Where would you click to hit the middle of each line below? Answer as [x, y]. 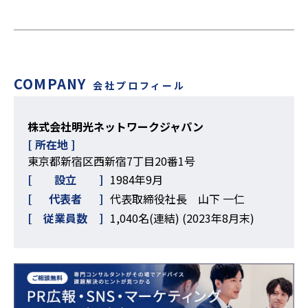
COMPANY [50, 83]
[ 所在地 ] [51, 144]
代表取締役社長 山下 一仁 [178, 198]
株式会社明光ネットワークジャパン [115, 126]
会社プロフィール [139, 85]
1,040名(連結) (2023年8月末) [183, 218]
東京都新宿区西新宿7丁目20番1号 [111, 161]
